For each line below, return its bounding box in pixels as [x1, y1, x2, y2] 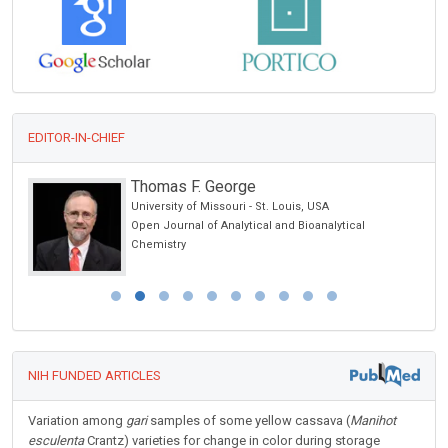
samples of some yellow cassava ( [147, 413, 350, 429]
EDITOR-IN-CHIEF [28, 130, 125, 146]
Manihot [350, 413, 396, 429]
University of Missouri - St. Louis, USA [131, 200, 329, 214]
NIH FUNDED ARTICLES [28, 368, 161, 384]
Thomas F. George [131, 177, 256, 197]
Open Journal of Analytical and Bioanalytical [131, 219, 365, 233]
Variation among [28, 413, 126, 429]
